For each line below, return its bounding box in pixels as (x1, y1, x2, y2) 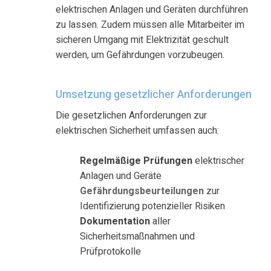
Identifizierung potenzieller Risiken (80, 199, 225, 214)
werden (56, 47, 87, 62)
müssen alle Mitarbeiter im (133, 17, 244, 32)
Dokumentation (80, 214, 150, 229)
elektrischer (192, 154, 244, 169)
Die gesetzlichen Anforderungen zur (56, 108, 207, 123)
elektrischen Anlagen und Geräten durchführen (56, 2, 248, 17)
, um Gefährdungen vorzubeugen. (87, 47, 224, 62)
